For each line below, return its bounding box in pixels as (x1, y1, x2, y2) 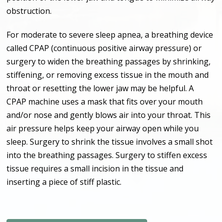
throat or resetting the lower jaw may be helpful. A (6, 82, 194, 94)
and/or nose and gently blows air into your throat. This (6, 109, 211, 120)
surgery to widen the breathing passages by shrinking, (6, 55, 211, 67)
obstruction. (6, 5, 52, 16)
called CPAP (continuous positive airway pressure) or (6, 42, 202, 54)
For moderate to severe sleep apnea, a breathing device (6, 29, 214, 40)
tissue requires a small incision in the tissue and (6, 163, 184, 174)
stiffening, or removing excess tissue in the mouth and (6, 69, 209, 80)
